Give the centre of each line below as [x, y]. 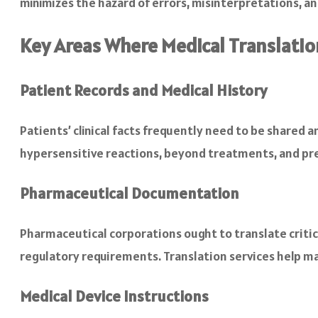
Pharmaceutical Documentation [130, 193]
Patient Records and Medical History [143, 90]
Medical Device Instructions [114, 296]
